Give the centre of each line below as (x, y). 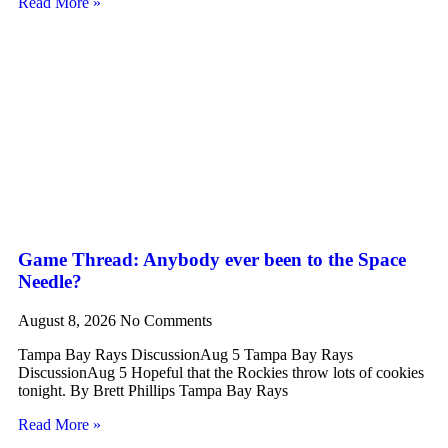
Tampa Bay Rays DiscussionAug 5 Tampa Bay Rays (185, 354)
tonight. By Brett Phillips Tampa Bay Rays (153, 390)
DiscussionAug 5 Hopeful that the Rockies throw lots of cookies (221, 372)
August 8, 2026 (69, 320)
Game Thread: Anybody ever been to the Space (212, 260)
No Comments (166, 320)
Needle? (50, 282)
